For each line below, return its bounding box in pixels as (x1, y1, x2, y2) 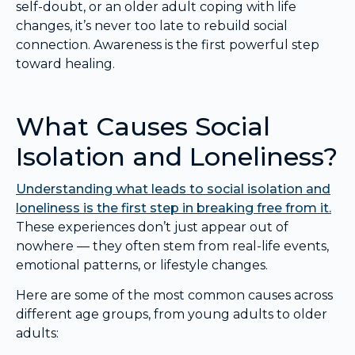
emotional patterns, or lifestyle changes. (16, 257, 268, 273)
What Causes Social (16, 110, 270, 142)
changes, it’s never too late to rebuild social (16, 17, 288, 33)
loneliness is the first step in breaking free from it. (16, 200, 331, 216)
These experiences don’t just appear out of (16, 219, 288, 235)
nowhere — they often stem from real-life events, (16, 238, 329, 254)
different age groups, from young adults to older (16, 307, 327, 323)
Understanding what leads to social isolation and (16, 181, 330, 197)
